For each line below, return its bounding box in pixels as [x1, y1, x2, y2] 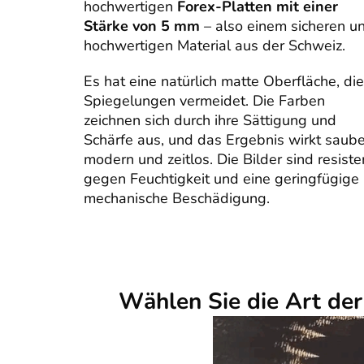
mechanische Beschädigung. [84, 188, 270, 209]
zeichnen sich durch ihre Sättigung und [84, 110, 336, 131]
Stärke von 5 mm [84, 16, 200, 37]
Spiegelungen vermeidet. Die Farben [84, 91, 325, 111]
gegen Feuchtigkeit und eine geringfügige [84, 169, 359, 189]
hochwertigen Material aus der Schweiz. [84, 36, 345, 56]
